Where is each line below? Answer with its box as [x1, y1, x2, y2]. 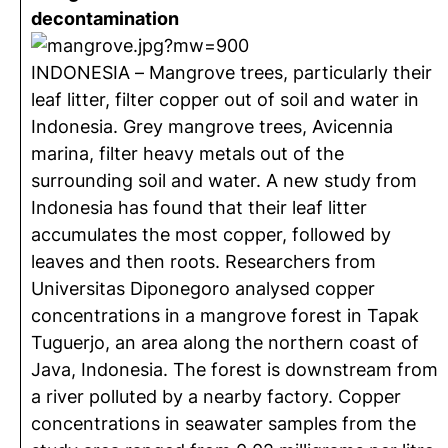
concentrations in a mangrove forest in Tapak [31, 305, 419, 326]
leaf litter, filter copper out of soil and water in [31, 89, 419, 110]
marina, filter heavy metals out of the [31, 143, 344, 164]
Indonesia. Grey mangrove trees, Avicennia [31, 116, 393, 137]
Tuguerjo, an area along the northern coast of [31, 332, 419, 353]
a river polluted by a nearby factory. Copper [31, 386, 401, 407]
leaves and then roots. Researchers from [31, 251, 376, 272]
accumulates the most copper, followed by [31, 224, 391, 245]
